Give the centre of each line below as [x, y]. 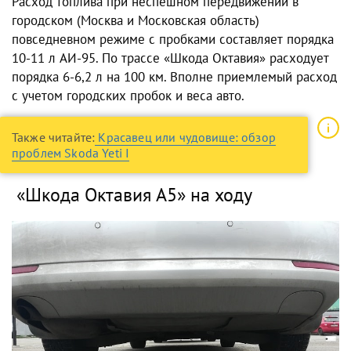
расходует [297, 58]
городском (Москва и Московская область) [136, 20]
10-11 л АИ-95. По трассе [88, 58]
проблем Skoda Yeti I [71, 152]
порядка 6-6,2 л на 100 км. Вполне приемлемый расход [174, 76]
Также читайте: [54, 137]
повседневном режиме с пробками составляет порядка [173, 39]
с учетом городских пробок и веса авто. [128, 95]
